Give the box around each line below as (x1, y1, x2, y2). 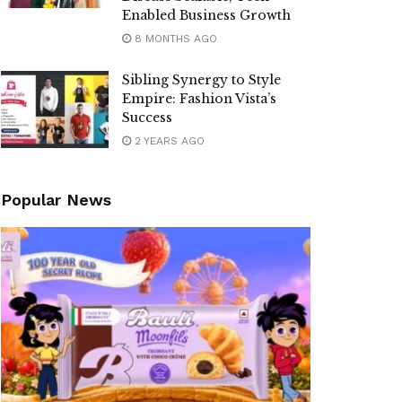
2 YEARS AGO (131, 135, 205, 148)
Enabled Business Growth (122, 7, 291, 24)
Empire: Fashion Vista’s (122, 91, 276, 108)
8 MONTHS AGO (131, 32, 217, 46)
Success (122, 109, 172, 127)
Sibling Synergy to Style (122, 72, 281, 89)
